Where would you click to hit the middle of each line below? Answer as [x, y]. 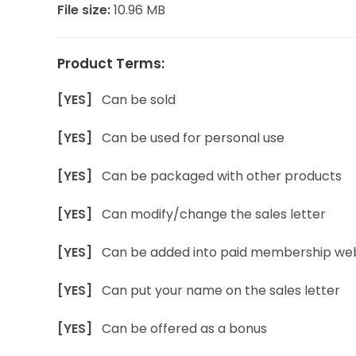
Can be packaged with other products [222, 176]
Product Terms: [111, 64]
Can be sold [139, 100]
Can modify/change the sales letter [214, 214]
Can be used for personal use [193, 138]
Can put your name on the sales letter [221, 290]
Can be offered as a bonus [184, 329]
